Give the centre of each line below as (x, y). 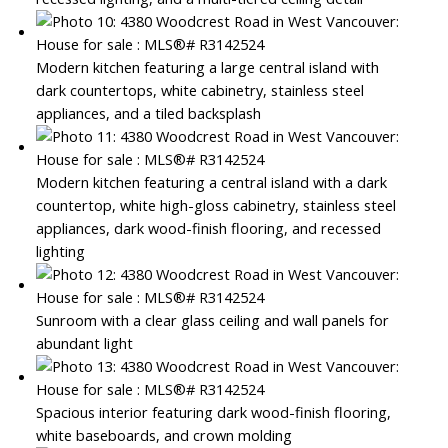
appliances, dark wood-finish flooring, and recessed (208, 228)
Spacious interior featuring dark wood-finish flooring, (213, 412)
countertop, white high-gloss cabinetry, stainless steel (215, 205)
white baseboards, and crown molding (163, 435)
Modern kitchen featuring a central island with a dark (211, 182)
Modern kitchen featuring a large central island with (207, 67)
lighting (60, 251)
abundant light (84, 343)
